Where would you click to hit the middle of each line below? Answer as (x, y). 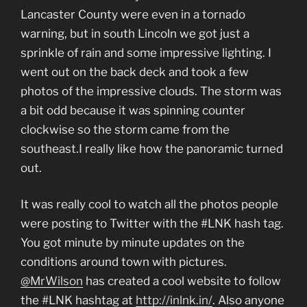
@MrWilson (52, 281)
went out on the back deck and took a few (135, 72)
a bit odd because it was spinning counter (133, 110)
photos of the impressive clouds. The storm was (151, 91)
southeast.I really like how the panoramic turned (152, 148)
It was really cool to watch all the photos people (149, 205)
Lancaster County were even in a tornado (133, 14)
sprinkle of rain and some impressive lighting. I (146, 52)
